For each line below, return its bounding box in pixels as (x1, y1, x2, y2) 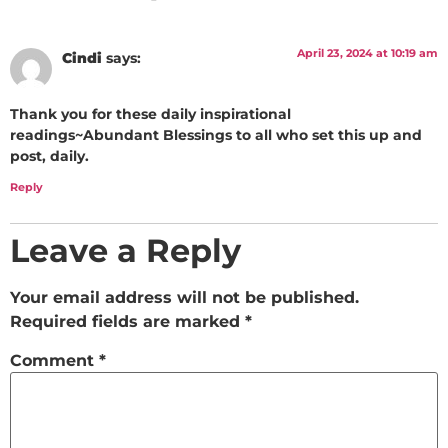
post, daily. (10, 147, 89, 166)
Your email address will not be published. (10, 287, 359, 307)
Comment (10, 350, 99, 370)
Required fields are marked (10, 311, 245, 331)
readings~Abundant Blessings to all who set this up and (10, 126, 422, 145)
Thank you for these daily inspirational (10, 105, 291, 124)
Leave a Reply (10, 230, 241, 270)
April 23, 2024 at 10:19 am (297, 45, 438, 60)
